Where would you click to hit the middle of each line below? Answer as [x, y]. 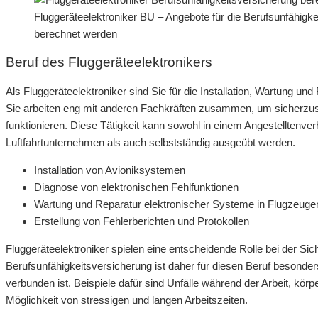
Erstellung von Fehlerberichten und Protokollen [142, 221]
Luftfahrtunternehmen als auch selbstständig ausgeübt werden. [150, 143]
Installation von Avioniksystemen [110, 170]
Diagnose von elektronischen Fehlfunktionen [136, 187]
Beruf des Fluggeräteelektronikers [109, 62]
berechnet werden [76, 33]
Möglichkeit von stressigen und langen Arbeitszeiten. [127, 300]
